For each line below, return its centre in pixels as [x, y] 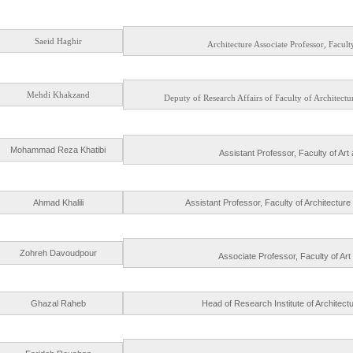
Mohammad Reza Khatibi [58, 150]
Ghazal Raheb [58, 303]
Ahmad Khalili [58, 203]
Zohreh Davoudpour [58, 253]
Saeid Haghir [58, 41]
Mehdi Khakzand [58, 95]
